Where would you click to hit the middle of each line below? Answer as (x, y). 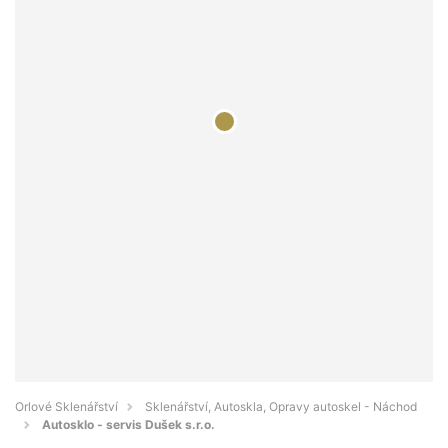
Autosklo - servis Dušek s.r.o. (128, 425)
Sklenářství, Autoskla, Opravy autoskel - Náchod (281, 407)
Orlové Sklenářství (66, 407)
